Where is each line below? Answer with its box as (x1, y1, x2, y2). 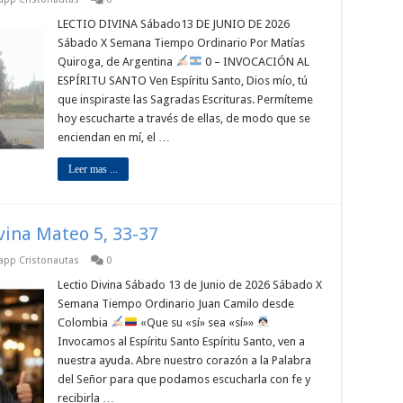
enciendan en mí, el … (58, 130, 170, 144)
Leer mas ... (68, 163, 118, 175)
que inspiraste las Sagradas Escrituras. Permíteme (58, 93, 313, 106)
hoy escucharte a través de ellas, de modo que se (58, 112, 310, 125)
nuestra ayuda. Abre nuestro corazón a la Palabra (58, 354, 311, 367)
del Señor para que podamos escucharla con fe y (58, 372, 310, 386)
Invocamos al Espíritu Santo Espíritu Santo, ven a (58, 335, 305, 348)
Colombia (58, 316, 111, 329)
